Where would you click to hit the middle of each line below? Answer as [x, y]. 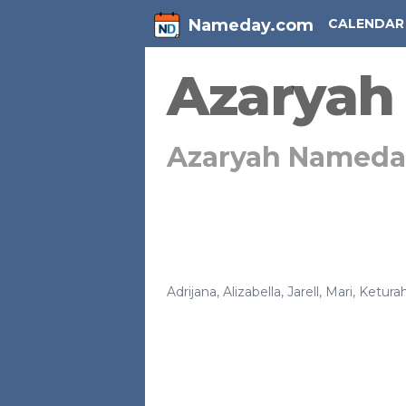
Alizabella [252, 292]
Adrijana [192, 292]
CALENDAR [366, 24]
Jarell [303, 292]
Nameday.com [251, 25]
